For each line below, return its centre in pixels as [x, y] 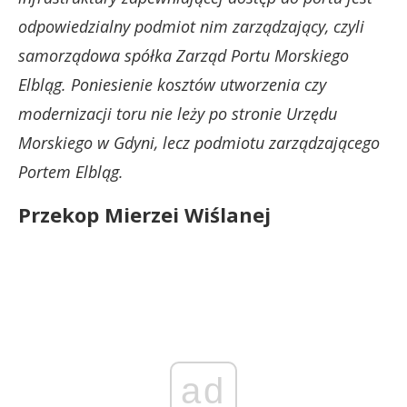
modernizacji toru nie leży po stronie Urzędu [178, 114]
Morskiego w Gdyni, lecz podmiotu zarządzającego [199, 143]
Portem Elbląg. [71, 172]
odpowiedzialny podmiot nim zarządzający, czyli [191, 27]
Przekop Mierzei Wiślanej [144, 215]
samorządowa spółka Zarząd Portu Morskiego [184, 56]
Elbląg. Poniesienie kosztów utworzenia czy [172, 85]
